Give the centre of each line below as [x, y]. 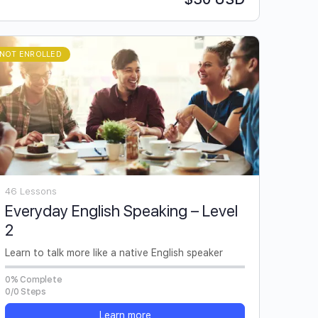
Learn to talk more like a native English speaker [114, 253]
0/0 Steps [26, 292]
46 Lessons [31, 192]
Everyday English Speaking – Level [121, 211]
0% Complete [34, 280]
